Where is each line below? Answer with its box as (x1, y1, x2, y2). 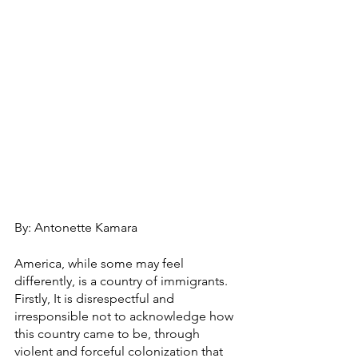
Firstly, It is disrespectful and (14, 291, 177, 306)
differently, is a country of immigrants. (14, 273, 231, 288)
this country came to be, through (14, 326, 203, 341)
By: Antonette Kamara (14, 220, 137, 235)
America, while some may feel (14, 256, 187, 271)
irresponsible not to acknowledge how (14, 308, 237, 324)
